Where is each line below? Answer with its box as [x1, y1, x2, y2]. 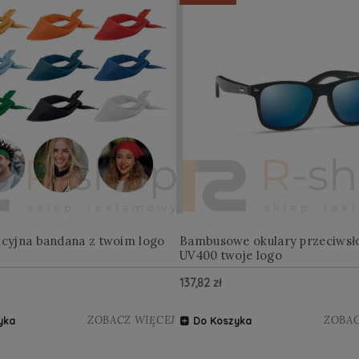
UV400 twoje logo [179, 247, 282, 263]
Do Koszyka [192, 314, 252, 327]
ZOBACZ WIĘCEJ [87, 313, 175, 327]
